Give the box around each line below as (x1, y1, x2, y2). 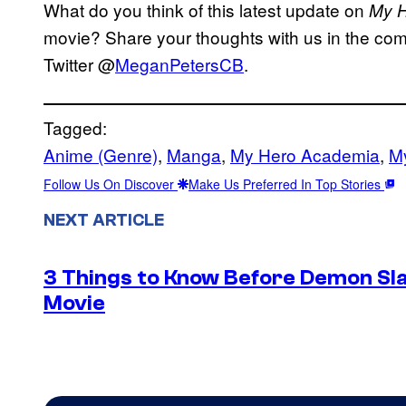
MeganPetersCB (115, 51, 244, 76)
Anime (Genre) (43, 141, 158, 167)
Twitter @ (43, 51, 115, 76)
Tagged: (43, 114, 107, 140)
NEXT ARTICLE (43, 209, 164, 230)
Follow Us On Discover (43, 174, 178, 193)
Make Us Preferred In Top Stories (188, 174, 384, 193)
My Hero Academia (230, 141, 380, 167)
